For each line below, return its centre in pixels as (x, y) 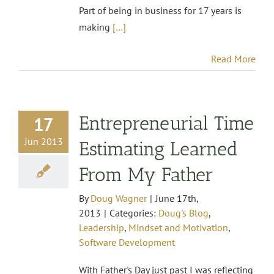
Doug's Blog (183, 213)
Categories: (134, 213)
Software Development (127, 243)
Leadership (102, 228)
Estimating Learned (158, 149)
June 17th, (177, 198)
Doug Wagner (119, 198)
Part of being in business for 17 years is (160, 11)
